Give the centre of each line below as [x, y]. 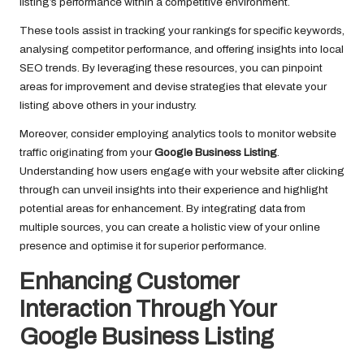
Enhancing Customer [129, 282]
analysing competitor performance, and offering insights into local [182, 50]
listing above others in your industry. [108, 106]
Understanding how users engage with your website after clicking [182, 171]
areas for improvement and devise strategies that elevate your [173, 87]
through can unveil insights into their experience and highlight [174, 190]
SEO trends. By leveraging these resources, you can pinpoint [171, 68]
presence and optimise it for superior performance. [143, 246]
